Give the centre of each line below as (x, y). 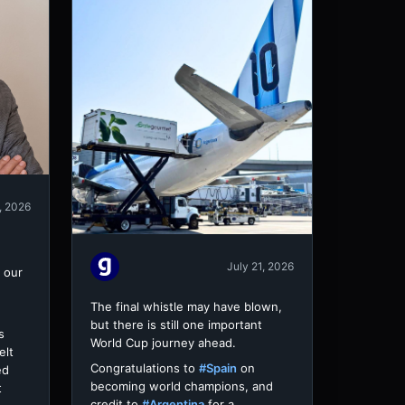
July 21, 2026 (260, 267)
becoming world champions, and (182, 386)
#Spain (218, 367)
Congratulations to (145, 367)
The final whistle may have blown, (186, 306)
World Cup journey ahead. (163, 342)
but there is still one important (176, 324)
